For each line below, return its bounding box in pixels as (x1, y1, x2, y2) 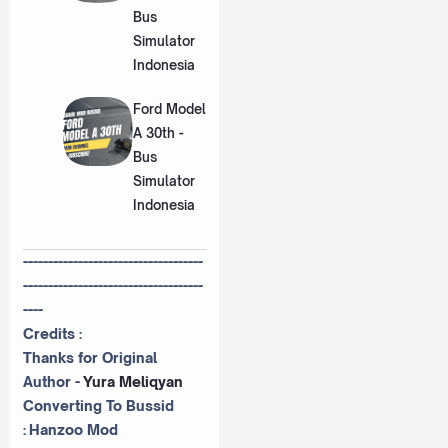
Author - (23, 373, 83, 391)
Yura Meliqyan (83, 373, 183, 391)
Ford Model (132, 100, 206, 117)
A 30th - (132, 124, 184, 141)
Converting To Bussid (23, 397, 174, 415)
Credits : (23, 325, 85, 343)
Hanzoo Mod (29, 421, 118, 439)
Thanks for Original (23, 349, 157, 367)
